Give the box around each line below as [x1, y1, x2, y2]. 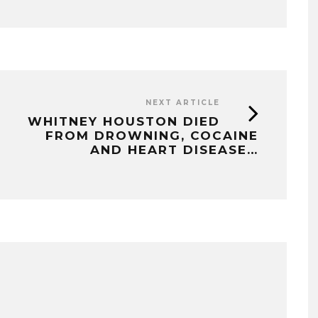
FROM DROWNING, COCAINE [45, 128, 258, 143]
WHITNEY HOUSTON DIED [28, 114, 220, 128]
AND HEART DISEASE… [90, 142, 258, 157]
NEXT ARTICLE [146, 97, 220, 107]
